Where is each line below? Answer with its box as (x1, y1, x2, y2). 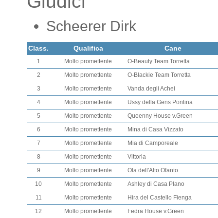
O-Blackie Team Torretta (127, 72, 191, 78)
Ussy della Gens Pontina (127, 99, 193, 106)
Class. (28, 44, 49, 52)
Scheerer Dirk (46, 18, 136, 34)
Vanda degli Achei (127, 85, 175, 92)
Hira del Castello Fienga (127, 194, 192, 201)
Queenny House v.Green (127, 112, 193, 119)
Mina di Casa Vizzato (127, 126, 183, 133)
